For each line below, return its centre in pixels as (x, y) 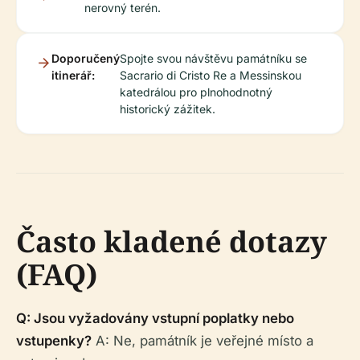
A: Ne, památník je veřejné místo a (202, 341)
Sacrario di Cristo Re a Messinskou (211, 75)
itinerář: (73, 75)
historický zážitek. (168, 109)
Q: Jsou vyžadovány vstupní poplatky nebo (155, 318)
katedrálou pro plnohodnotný (196, 92)
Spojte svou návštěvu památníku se (213, 58)
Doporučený (86, 58)
